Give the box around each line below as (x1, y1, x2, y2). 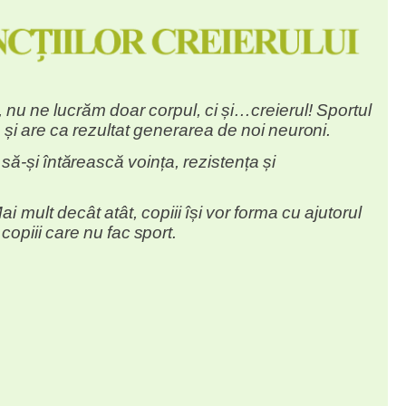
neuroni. (268, 121, 332, 140)
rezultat (72, 121, 130, 140)
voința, (128, 152, 180, 172)
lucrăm (53, 101, 107, 121)
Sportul (316, 101, 372, 121)
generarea (133, 121, 215, 140)
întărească (42, 152, 129, 172)
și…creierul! (221, 101, 314, 121)
